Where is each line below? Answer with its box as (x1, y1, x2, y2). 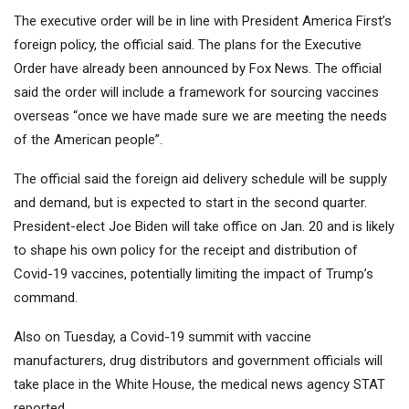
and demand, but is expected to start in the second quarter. (14, 194, 367, 212)
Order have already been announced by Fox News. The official (14, 60, 382, 78)
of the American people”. (14, 131, 163, 149)
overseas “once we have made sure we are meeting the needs (14, 108, 387, 125)
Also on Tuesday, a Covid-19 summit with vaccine (14, 329, 311, 346)
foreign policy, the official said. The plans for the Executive (14, 37, 362, 54)
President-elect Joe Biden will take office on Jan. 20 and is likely (14, 218, 394, 236)
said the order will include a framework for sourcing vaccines (14, 84, 379, 101)
